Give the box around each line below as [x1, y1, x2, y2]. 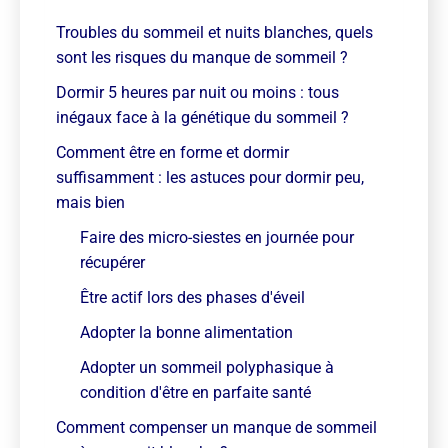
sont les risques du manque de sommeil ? [56, 48, 348, 67]
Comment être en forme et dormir [56, 143, 289, 162]
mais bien [56, 193, 125, 212]
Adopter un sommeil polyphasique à [80, 358, 334, 377]
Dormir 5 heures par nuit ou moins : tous [56, 83, 339, 102]
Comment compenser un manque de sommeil [56, 418, 377, 437]
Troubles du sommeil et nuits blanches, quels [56, 23, 373, 42]
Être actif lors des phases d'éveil [80, 288, 305, 307]
